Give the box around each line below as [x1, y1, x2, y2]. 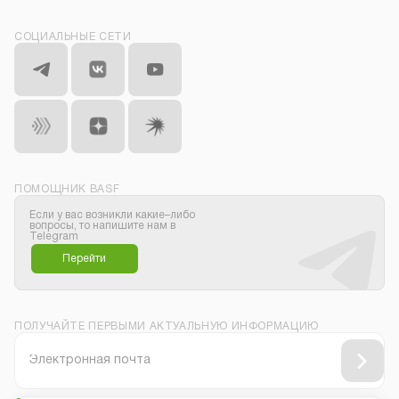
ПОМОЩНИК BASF [14, 183, 120, 194]
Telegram [29, 231, 78, 241]
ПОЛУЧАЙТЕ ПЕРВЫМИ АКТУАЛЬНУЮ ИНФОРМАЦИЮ [14, 322, 319, 332]
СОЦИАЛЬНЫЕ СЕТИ [14, 31, 132, 42]
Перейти [62, 253, 107, 264]
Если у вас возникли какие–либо [29, 209, 195, 220]
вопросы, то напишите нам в [29, 220, 175, 231]
